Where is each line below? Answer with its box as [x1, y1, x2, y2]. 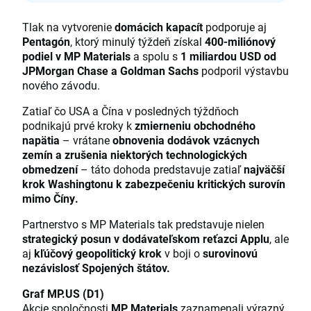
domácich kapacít [115, 19, 203, 35]
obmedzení [22, 162, 78, 177]
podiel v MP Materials [22, 49, 131, 64]
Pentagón [22, 34, 70, 49]
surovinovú [203, 246, 258, 261]
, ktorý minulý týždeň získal [70, 34, 205, 49]
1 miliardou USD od [180, 49, 276, 64]
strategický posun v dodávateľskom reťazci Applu [22, 231, 269, 246]
